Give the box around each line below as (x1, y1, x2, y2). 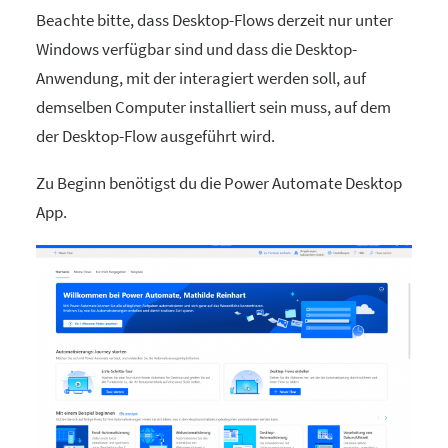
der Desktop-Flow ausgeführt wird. (36, 125, 275, 147)
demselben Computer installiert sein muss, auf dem (36, 96, 391, 118)
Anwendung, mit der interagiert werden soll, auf (36, 67, 366, 89)
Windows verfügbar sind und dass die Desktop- (36, 38, 357, 60)
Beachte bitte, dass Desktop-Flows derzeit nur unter (36, 9, 393, 31)
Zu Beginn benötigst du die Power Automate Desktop (36, 172, 402, 194)
